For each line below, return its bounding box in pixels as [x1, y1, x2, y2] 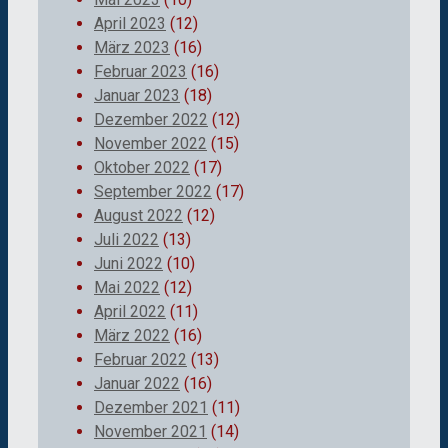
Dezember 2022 [94, 109, 208, 129]
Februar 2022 [94, 349, 187, 369]
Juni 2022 [94, 253, 163, 273]
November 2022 [94, 133, 207, 153]
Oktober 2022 [94, 157, 190, 177]
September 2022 [94, 181, 212, 201]
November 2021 [94, 421, 207, 441]
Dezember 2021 [94, 397, 208, 417]
